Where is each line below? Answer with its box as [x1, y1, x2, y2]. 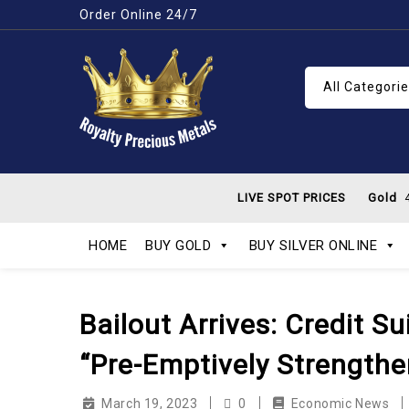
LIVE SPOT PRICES [237, 191, 346, 204]
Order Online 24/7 [79, 7, 197, 22]
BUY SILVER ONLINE [248, 237, 377, 254]
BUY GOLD [145, 237, 211, 254]
